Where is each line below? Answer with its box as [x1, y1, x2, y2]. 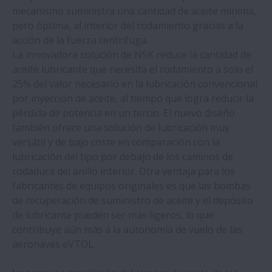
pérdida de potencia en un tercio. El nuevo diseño [12, 106, 235, 120]
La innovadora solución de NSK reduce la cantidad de [12, 47, 251, 61]
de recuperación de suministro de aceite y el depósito [12, 193, 253, 207]
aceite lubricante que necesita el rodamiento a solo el [12, 62, 253, 76]
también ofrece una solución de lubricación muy [12, 120, 229, 134]
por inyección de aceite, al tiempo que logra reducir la [12, 91, 254, 105]
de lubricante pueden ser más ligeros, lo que [12, 208, 214, 222]
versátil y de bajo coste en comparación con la [12, 135, 220, 149]
